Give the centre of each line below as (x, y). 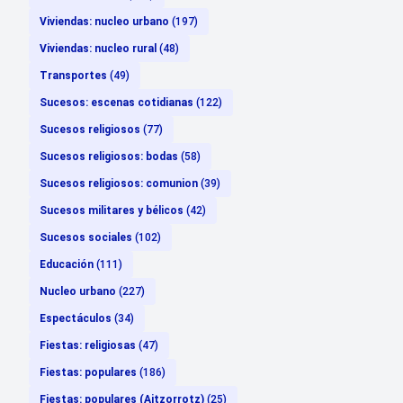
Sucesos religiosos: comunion (120, 183)
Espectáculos (77, 318)
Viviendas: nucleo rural (99, 48)
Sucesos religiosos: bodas (110, 156)
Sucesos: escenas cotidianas (118, 102)
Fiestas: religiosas (89, 345)
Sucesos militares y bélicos (113, 210)
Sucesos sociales (87, 237)
